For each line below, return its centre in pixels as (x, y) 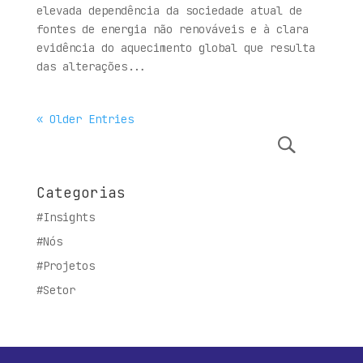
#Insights (65, 217)
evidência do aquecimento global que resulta (175, 48)
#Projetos (65, 266)
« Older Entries (85, 119)
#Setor (56, 290)
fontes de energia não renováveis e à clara (172, 29)
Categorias (81, 192)
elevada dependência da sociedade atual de (169, 11)
